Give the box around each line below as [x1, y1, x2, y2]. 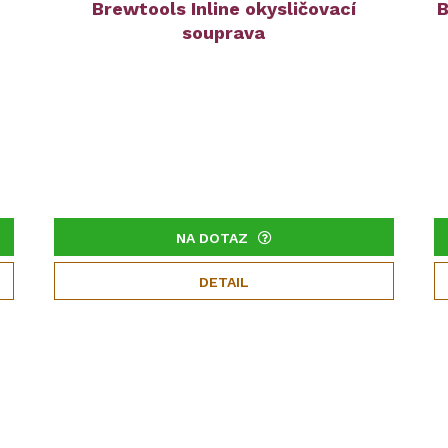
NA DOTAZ [175, 230, 248, 246]
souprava [182, 22, 266, 43]
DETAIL [198, 274, 249, 290]
